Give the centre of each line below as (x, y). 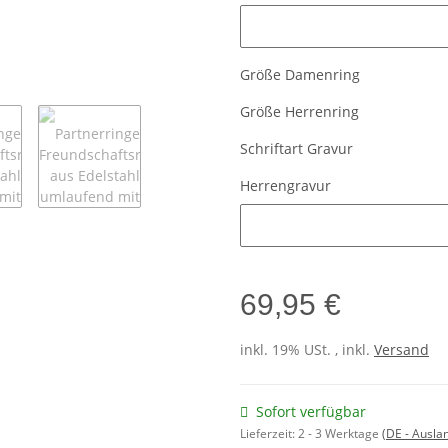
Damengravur (285, 15)
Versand (401, 350)
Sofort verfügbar (311, 412)
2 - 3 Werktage (340, 434)
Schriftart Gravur (298, 149)
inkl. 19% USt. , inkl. (307, 350)
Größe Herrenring (301, 112)
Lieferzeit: (269, 434)
